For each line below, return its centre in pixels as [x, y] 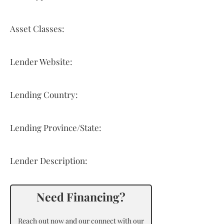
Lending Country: [44, 94]
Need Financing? [81, 197]
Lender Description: [49, 160]
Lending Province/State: [56, 127]
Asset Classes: [37, 28]
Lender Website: [41, 61]
